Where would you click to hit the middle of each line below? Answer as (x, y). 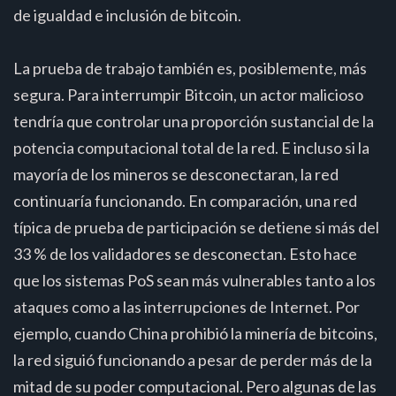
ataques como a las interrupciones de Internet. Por (187, 306)
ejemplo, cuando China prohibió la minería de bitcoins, (195, 333)
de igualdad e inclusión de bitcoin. (127, 15)
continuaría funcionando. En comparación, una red (185, 200)
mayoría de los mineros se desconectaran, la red (176, 174)
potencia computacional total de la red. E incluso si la (191, 147)
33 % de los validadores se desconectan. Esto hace (185, 253)
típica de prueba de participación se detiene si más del (196, 227)
